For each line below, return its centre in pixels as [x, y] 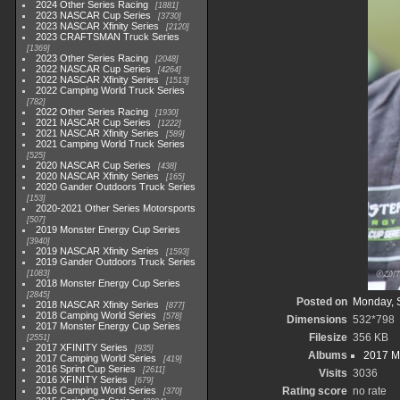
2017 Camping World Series [96, 358]
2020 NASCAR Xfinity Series [98, 176]
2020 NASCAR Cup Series [94, 165]
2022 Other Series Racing [92, 112]
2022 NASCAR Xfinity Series [98, 79]
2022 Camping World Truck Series [111, 90]
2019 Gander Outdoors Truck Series [116, 262]
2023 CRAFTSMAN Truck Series [108, 37]
